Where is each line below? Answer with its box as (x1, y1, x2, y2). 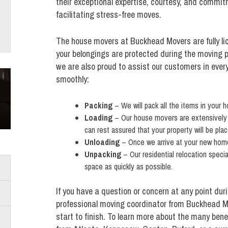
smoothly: (55, 73, 89, 86)
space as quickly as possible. (84, 161, 173, 173)
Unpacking (84, 149, 122, 160)
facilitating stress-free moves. (55, 8, 161, 21)
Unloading (84, 136, 120, 148)
